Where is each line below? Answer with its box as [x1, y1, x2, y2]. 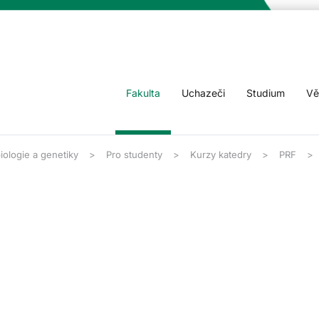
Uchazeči [182, 87, 225, 99]
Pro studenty [106, 149, 162, 160]
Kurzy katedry [190, 149, 251, 160]
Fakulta [126, 87, 160, 99]
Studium [246, 87, 285, 99]
